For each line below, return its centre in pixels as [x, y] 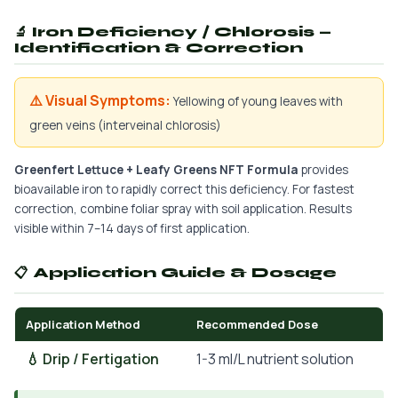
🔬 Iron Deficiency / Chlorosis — [173, 32]
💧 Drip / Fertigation [92, 359]
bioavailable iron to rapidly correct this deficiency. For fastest [184, 189]
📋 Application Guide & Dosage [175, 273]
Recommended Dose [257, 324]
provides [323, 170]
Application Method [83, 324]
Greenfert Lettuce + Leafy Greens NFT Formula [156, 170]
